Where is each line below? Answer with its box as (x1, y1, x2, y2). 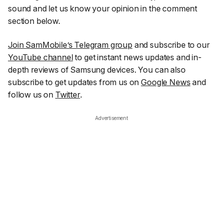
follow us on (8, 89, 55, 100)
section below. (8, 16, 60, 26)
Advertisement (95, 115, 128, 121)
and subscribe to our (132, 39, 210, 50)
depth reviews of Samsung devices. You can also (8, 64, 186, 75)
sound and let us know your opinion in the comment (8, 3, 198, 14)
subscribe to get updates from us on (8, 77, 141, 87)
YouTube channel (8, 52, 73, 62)
